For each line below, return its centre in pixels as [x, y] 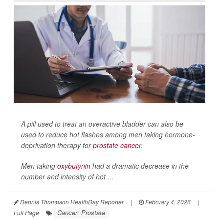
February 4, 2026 [167, 201]
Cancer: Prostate [81, 212]
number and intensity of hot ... [67, 176]
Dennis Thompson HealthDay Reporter [71, 201]
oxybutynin [74, 165]
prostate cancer [117, 145]
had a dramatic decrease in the [140, 165]
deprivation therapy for [57, 145]
